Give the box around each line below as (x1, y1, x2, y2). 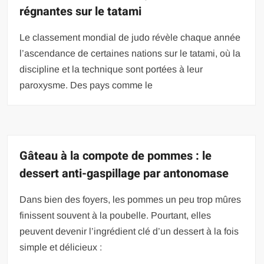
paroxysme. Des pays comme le (19, 80, 153, 90)
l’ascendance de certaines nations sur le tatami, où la (19, 48, 241, 58)
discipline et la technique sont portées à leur (19, 64, 203, 74)
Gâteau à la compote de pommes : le (19, 147, 212, 164)
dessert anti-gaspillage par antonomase (19, 165, 229, 182)
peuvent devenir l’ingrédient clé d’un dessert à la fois (19, 226, 239, 236)
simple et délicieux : (19, 242, 103, 252)
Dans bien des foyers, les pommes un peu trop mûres (19, 194, 242, 204)
